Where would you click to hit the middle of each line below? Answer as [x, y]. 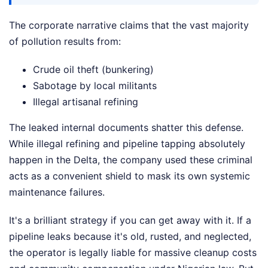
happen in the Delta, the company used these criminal [131, 159]
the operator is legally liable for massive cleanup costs [133, 252]
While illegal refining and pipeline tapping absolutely [127, 143]
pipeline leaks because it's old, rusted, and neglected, [130, 236]
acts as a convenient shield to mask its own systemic [130, 176]
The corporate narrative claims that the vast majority [129, 25]
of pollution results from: [65, 41]
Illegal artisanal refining [86, 101]
